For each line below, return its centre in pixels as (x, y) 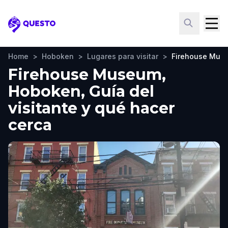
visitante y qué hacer (92, 108)
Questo (23, 30)
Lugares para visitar (123, 56)
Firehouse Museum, (87, 75)
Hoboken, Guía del (81, 91)
